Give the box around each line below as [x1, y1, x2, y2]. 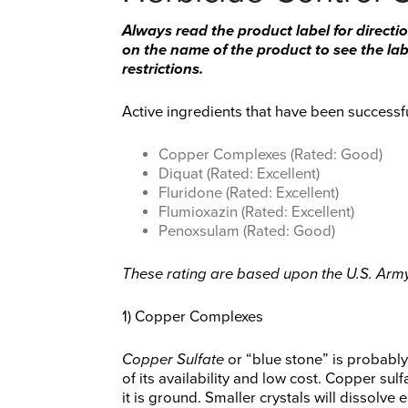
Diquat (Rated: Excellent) [158, 165, 320, 184]
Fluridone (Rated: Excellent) [158, 184, 339, 203]
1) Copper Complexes [122, 308, 263, 327]
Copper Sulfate [122, 351, 224, 370]
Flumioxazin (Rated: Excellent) [158, 203, 354, 222]
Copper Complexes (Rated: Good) [158, 146, 382, 165]
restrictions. [122, 60, 203, 79]
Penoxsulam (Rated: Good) [158, 222, 335, 241]
